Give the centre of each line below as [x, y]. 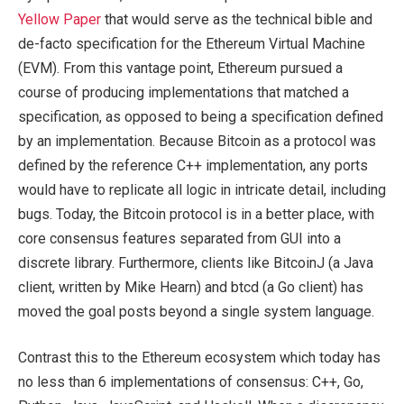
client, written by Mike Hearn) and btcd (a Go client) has [191, 287]
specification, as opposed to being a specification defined [201, 116]
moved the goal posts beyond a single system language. [196, 311]
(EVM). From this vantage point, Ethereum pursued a [180, 68]
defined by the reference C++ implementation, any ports [193, 165]
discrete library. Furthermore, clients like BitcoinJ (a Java [196, 262]
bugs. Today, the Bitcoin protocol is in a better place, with [196, 214]
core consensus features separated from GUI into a [179, 238]
